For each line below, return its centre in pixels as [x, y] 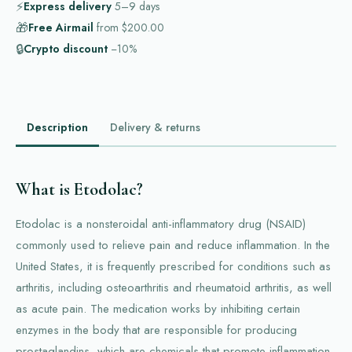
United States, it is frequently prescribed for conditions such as [173, 266]
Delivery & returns [155, 128]
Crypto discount [66, 49]
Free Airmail [61, 28]
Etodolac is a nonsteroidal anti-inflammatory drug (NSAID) [161, 224]
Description [57, 128]
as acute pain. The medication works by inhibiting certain [158, 308]
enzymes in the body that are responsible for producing [156, 330]
